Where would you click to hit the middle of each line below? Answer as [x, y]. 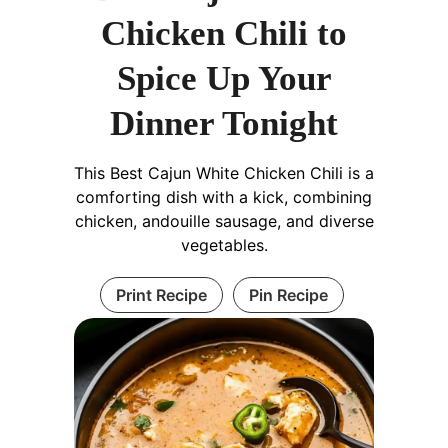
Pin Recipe [288, 295]
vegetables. [224, 245]
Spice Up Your [224, 79]
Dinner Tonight [224, 124]
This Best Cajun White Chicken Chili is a [224, 173]
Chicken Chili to [224, 34]
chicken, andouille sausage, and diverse [224, 221]
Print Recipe [161, 295]
